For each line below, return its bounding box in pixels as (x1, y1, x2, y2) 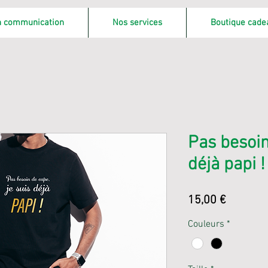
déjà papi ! (188, 154, 265, 176)
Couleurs (188, 218, 224, 231)
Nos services (112, 17, 162, 28)
